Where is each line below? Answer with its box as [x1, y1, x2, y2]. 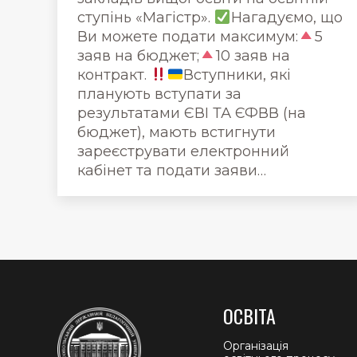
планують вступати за [77, 85, 241, 104]
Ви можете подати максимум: [77, 28, 298, 46]
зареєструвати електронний [77, 143, 289, 161]
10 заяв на [215, 47, 290, 65]
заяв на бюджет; [77, 47, 199, 65]
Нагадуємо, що [230, 9, 343, 27]
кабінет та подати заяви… [77, 162, 266, 180]
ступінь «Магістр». [77, 9, 214, 27]
